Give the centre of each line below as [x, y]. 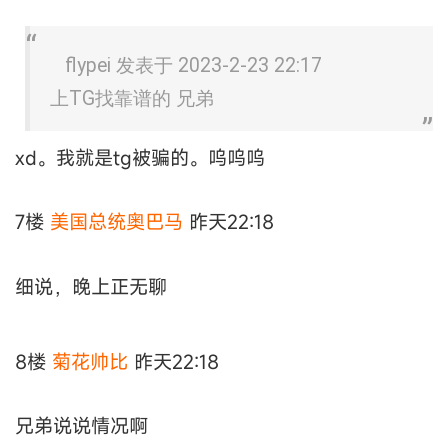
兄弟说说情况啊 [81, 426]
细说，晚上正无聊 [91, 286]
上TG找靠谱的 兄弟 [132, 98]
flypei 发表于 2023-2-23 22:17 [193, 65]
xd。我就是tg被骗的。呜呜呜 [140, 157]
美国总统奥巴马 [116, 222]
